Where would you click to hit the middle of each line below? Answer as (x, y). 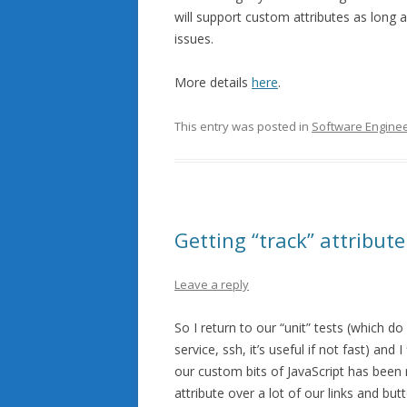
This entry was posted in (243, 126)
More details (213, 82)
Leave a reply (212, 284)
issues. (194, 39)
